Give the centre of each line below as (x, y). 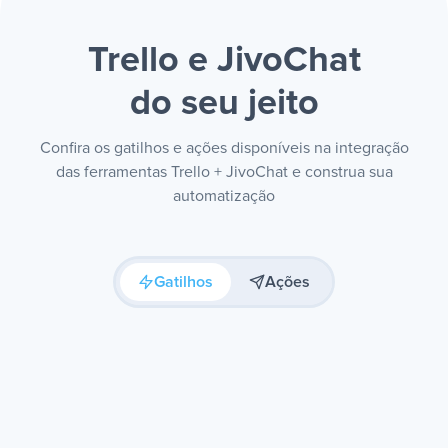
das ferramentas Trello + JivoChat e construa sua (224, 172)
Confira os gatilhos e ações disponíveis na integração (224, 148)
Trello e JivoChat (224, 61)
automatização (224, 196)
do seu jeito (224, 104)
